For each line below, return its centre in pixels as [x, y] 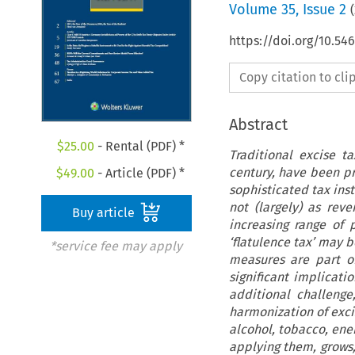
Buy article [105, 213]
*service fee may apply [116, 246]
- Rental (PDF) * [139, 147]
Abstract [258, 124]
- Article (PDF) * [140, 174]
